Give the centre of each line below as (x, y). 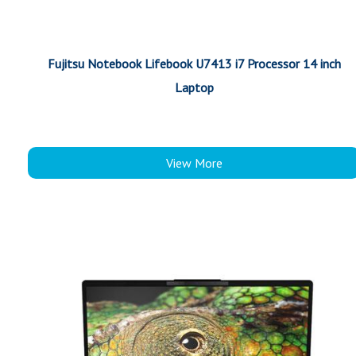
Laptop (194, 87)
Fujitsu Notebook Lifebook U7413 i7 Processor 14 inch (194, 64)
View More (194, 163)
